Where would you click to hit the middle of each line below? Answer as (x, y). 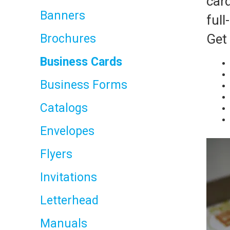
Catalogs (64, 108)
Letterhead (69, 200)
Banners (63, 16)
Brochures (68, 39)
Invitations (69, 177)
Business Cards (81, 62)
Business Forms (84, 85)
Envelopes (67, 131)
